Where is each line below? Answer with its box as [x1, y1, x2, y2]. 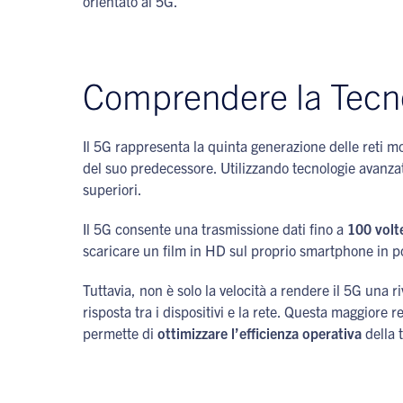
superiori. [83, 180, 142, 198]
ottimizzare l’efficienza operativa [157, 324, 362, 342]
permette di [83, 324, 157, 342]
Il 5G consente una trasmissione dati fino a [83, 219, 347, 237]
